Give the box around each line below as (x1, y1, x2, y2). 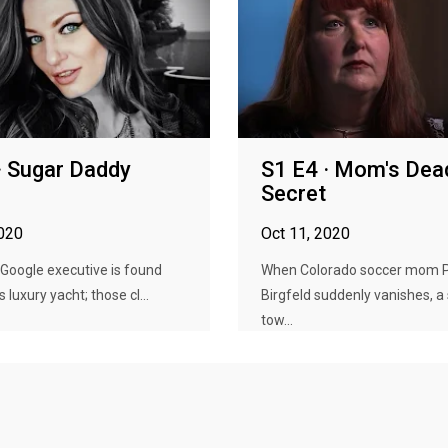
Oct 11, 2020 (261, 224, 350, 243)
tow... (261, 312, 293, 328)
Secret (261, 181, 326, 206)
